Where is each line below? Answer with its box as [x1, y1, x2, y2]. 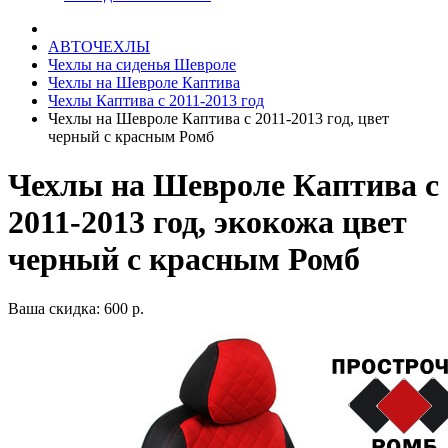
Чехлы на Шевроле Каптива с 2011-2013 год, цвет [48, 110, 389, 127]
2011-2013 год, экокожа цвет [8, 204, 407, 241]
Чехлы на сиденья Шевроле [48, 56, 236, 73]
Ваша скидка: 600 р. [8, 299, 144, 317]
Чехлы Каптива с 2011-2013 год [48, 92, 264, 109]
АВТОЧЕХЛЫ [48, 38, 150, 55]
